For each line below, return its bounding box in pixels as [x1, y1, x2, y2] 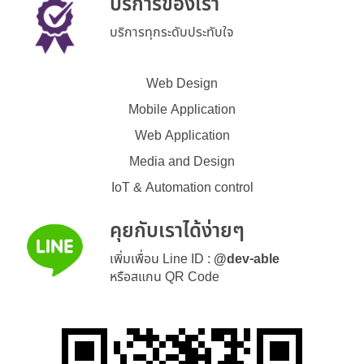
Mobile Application [128, 99, 236, 119]
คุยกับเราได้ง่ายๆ [109, 216, 245, 246]
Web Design [146, 73, 218, 93]
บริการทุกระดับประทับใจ [109, 22, 234, 42]
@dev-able [213, 249, 279, 269]
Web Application [134, 125, 230, 145]
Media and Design [129, 151, 235, 171]
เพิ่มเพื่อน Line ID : [109, 249, 214, 269]
